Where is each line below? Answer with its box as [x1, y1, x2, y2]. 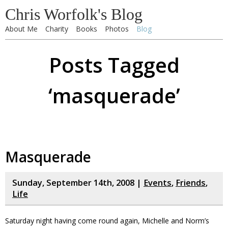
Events [144, 177, 172, 188]
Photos [105, 24, 129, 34]
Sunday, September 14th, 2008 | [12, 177, 144, 188]
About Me [5, 24, 38, 34]
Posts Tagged [48, 51, 180, 79]
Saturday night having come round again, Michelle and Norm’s [5, 216, 209, 225]
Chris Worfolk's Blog [5, 5, 142, 23]
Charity [45, 24, 68, 34]
